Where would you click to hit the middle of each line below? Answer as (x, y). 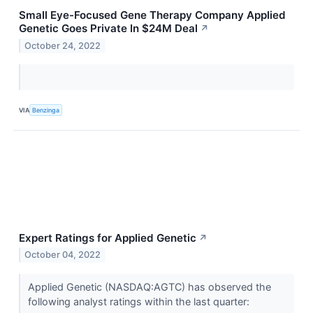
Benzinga (46, 110)
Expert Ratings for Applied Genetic (108, 238)
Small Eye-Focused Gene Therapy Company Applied (152, 15)
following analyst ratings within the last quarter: (140, 301)
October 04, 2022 (63, 255)
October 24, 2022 (63, 46)
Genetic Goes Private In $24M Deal (108, 29)
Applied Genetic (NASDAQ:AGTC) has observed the (149, 286)
